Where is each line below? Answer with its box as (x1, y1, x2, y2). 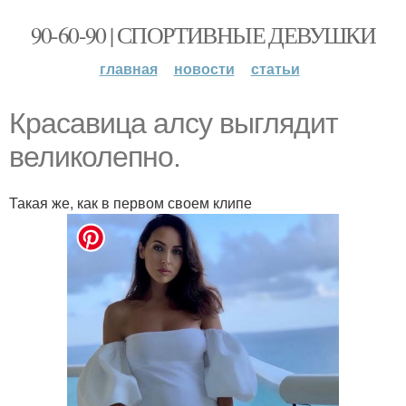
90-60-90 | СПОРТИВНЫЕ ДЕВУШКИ (30, 19, 376, 50)
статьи (250, 58, 300, 79)
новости (173, 58, 235, 79)
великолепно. (9, 140, 180, 173)
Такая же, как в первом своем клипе (9, 192, 252, 213)
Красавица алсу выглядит (9, 107, 338, 140)
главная (99, 58, 158, 79)
